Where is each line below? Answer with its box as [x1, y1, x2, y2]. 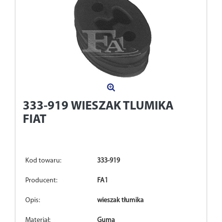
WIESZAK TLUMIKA [71, 100, 173, 113]
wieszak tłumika [97, 197, 144, 205]
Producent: [25, 177, 57, 185]
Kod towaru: [25, 157, 61, 165]
